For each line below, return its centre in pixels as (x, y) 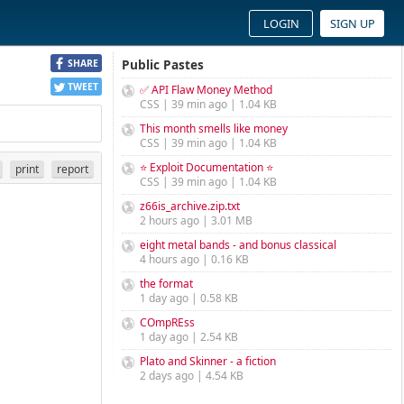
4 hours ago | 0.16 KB (194, 259)
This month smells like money (214, 129)
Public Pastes (163, 64)
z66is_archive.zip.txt (190, 206)
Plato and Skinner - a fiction (208, 361)
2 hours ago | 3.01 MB (196, 220)
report (73, 169)
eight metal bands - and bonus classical (238, 245)
